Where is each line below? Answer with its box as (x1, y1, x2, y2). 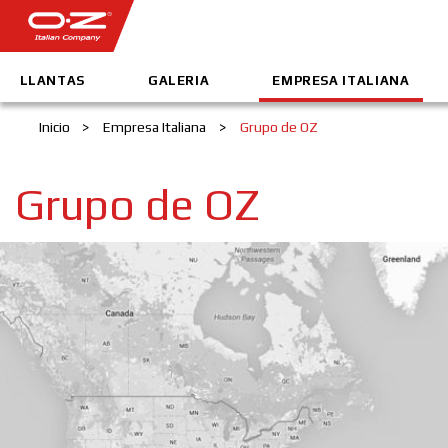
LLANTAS (19, 72, 86, 88)
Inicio (38, 119, 70, 136)
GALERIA (147, 72, 210, 88)
